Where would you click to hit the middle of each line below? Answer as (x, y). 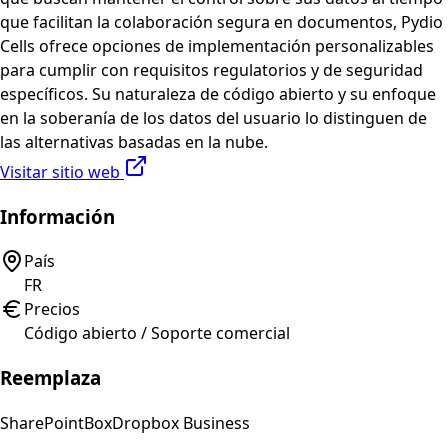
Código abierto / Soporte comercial (157, 333)
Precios (52, 309)
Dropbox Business (181, 422)
